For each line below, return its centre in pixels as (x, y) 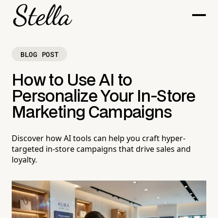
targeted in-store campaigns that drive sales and (101, 149)
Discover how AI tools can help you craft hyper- (99, 138)
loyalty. (24, 160)
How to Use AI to (72, 81)
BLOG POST (40, 54)
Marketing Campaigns (92, 113)
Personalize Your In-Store (103, 97)
